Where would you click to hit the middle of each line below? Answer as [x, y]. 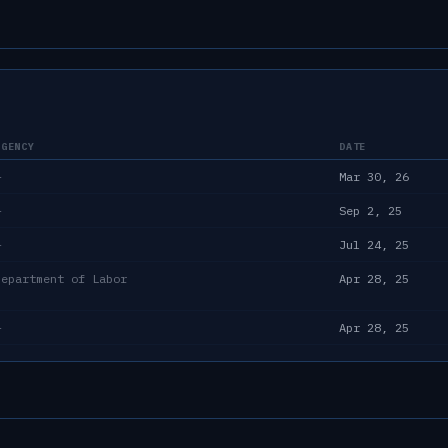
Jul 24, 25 [374, 244]
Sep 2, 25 [370, 210]
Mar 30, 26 [374, 176]
